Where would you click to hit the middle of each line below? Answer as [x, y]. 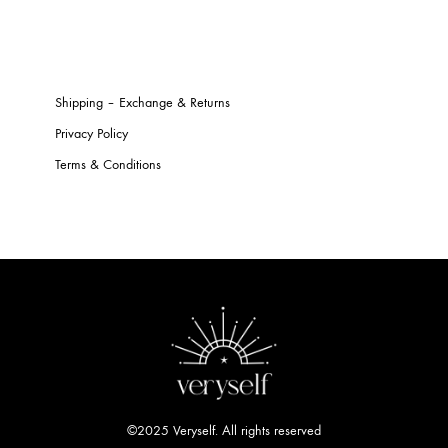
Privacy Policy [91, 133]
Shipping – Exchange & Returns [142, 102]
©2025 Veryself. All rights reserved [224, 431]
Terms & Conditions [108, 164]
